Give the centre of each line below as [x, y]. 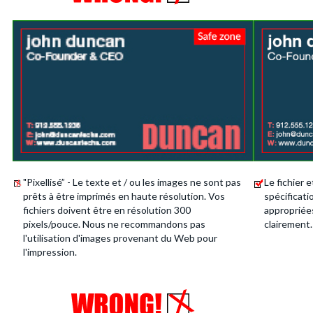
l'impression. [50, 252]
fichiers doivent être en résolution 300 [107, 210]
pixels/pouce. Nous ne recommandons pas [115, 224]
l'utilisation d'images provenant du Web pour [121, 238]
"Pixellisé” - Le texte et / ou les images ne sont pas [132, 182]
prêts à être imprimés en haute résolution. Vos [124, 196]
